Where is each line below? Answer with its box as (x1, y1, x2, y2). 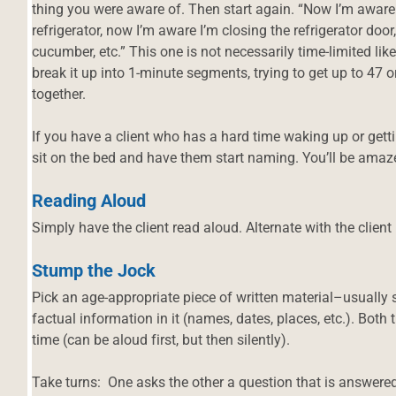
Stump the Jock (32, 259, 156, 281)
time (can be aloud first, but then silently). (32, 331, 290, 348)
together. (32, 85, 87, 103)
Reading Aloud (32, 189, 147, 211)
